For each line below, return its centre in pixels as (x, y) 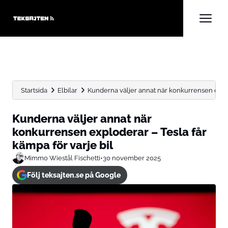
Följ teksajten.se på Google (74, 175)
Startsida (34, 90)
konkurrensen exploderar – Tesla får (109, 132)
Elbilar (67, 90)
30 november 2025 (132, 158)
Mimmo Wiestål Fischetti (62, 158)
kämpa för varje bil (63, 145)
